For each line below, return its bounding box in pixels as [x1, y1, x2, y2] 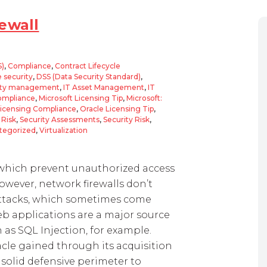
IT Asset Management [63, 83, 144, 92]
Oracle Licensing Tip [80, 104, 154, 113]
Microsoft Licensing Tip [39, 94, 123, 103]
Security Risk [103, 115, 150, 124]
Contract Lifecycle [54, 61, 120, 70]
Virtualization [39, 126, 88, 135]
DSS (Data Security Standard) [36, 72, 141, 81]
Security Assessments [20, 115, 100, 124]
